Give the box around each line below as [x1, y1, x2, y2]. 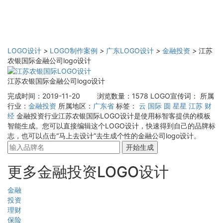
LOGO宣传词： [150, 92, 198, 101]
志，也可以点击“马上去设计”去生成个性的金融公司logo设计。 [7, 131, 201, 140]
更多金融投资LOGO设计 [7, 163, 169, 181]
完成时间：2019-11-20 [7, 92, 80, 101]
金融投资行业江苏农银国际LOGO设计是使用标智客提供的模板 [16, 111, 211, 120]
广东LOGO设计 [106, 46, 154, 55]
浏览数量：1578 [97, 92, 148, 101]
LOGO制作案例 [50, 46, 98, 55]
